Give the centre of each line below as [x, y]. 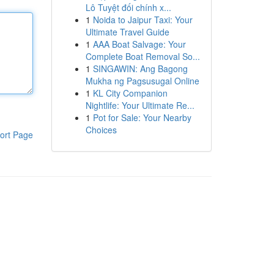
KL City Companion [130, 93]
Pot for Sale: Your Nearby [142, 117]
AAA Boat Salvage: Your [139, 44]
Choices [101, 130]
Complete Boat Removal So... [143, 56]
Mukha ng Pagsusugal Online [142, 81]
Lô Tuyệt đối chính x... [128, 7]
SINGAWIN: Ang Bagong [140, 68]
